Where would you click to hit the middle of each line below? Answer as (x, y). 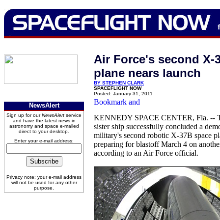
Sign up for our (24, 115)
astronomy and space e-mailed (44, 126)
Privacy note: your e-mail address (44, 177)
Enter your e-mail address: (44, 141)
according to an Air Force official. (146, 153)
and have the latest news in (44, 121)
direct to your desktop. (44, 131)
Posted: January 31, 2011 (123, 94)
